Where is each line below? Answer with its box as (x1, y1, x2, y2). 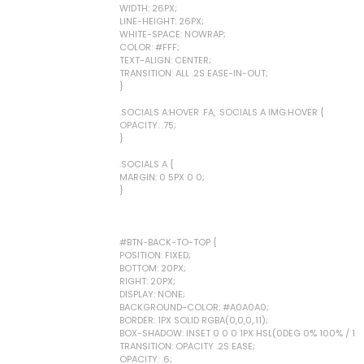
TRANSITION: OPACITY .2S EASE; (119, 340, 255, 353)
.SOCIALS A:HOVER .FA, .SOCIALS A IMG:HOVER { (119, 106, 324, 119)
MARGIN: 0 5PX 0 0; (119, 171, 205, 184)
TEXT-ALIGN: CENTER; (119, 54, 211, 67)
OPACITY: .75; (119, 119, 176, 132)
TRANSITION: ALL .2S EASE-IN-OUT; (119, 67, 268, 80)
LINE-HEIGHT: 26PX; (119, 15, 204, 28)
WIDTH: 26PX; (119, 2, 177, 15)
